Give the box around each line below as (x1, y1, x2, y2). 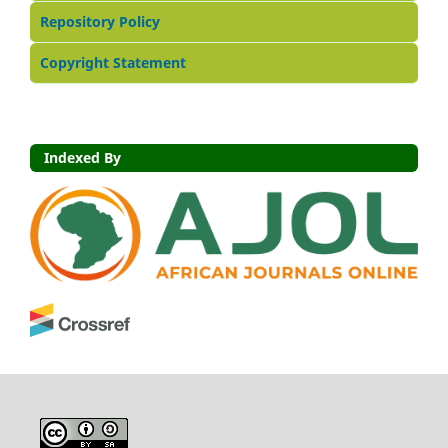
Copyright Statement (40, 52, 186, 72)
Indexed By (44, 147, 121, 167)
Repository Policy (40, 11, 160, 31)
